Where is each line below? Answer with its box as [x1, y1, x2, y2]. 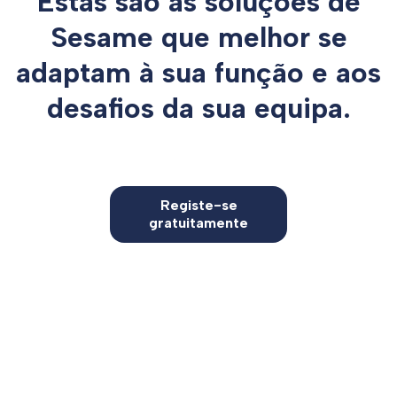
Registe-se [160, 197, 237, 214]
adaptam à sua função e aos [16, 56, 381, 90]
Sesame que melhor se [50, 20, 347, 54]
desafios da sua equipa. [46, 91, 351, 125]
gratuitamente [149, 214, 248, 231]
